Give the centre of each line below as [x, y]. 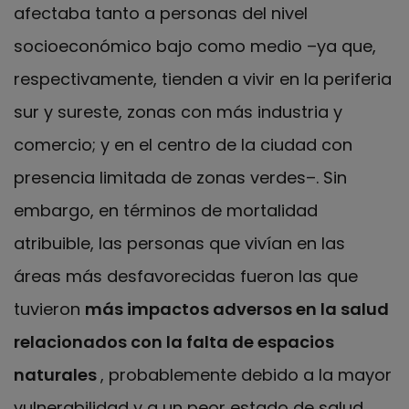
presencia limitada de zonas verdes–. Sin [180, 178]
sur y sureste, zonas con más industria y [178, 112]
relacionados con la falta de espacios [174, 342]
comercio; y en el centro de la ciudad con [183, 145]
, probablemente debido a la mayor [246, 375]
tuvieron [49, 309]
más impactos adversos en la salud [237, 309]
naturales [57, 375]
